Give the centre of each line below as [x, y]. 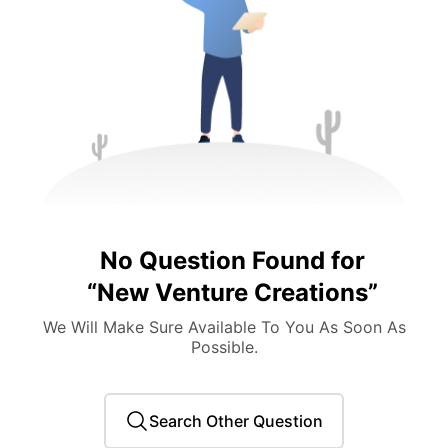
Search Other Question [236, 420]
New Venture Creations [232, 292]
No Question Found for [232, 260]
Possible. [224, 346]
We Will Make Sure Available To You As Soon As [224, 326]
